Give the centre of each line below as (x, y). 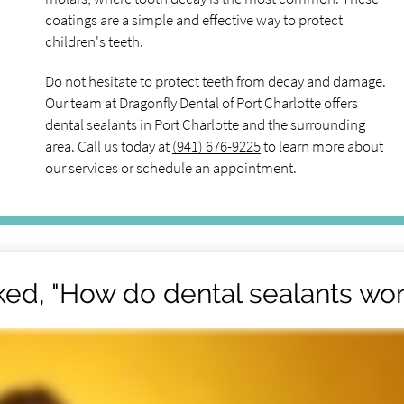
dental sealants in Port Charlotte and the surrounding (205, 124)
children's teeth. (94, 41)
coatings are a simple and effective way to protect (194, 20)
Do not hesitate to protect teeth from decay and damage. (216, 81)
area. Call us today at (109, 146)
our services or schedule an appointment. (171, 168)
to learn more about (322, 146)
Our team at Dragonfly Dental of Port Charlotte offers (202, 103)
